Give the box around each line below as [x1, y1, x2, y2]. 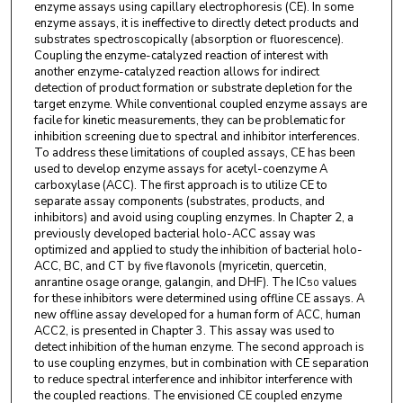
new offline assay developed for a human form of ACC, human [33, 306, 361, 323]
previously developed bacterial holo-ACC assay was [33, 225, 316, 242]
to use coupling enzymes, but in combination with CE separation [33, 354, 369, 372]
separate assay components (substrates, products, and [33, 193, 325, 210]
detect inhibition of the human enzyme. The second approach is [33, 338, 364, 355]
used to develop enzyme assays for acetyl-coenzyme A [33, 160, 327, 177]
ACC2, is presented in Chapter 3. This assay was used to [33, 322, 335, 339]
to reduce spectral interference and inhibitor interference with [33, 371, 353, 388]
